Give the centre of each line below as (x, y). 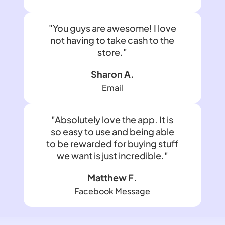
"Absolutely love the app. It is (113, 120)
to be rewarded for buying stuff (113, 144)
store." (113, 52)
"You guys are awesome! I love (112, 28)
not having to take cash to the (113, 40)
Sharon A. (112, 74)
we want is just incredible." (112, 156)
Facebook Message (113, 191)
